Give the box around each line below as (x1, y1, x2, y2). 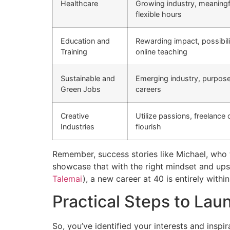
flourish (136, 122, 161, 131)
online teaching (136, 47, 187, 56)
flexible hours (136, 10, 182, 19)
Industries (61, 122, 94, 131)
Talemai (52, 174, 83, 184)
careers (136, 85, 161, 94)
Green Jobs (61, 85, 101, 94)
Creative (61, 111, 89, 121)
